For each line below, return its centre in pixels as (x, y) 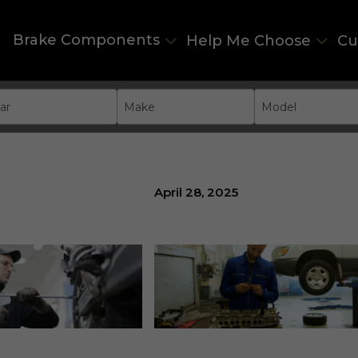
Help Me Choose (249, 41)
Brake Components (86, 40)
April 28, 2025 (196, 193)
